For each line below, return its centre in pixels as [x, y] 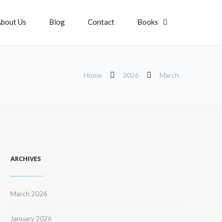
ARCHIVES [26, 159]
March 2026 [29, 194]
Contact [101, 22]
